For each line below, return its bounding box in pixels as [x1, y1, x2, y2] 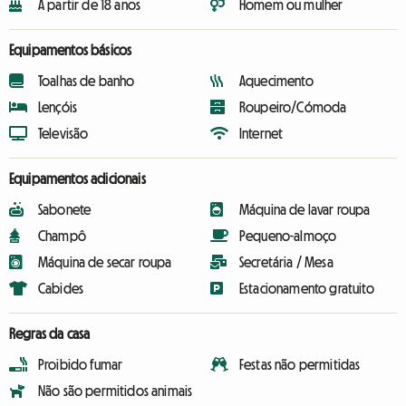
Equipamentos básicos [9, 43, 132, 57]
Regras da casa [9, 326, 91, 341]
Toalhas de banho [38, 73, 135, 88]
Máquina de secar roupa [38, 255, 172, 269]
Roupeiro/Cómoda [239, 100, 347, 114]
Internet [239, 126, 284, 140]
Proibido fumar [38, 357, 123, 372]
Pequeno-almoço [239, 228, 337, 243]
